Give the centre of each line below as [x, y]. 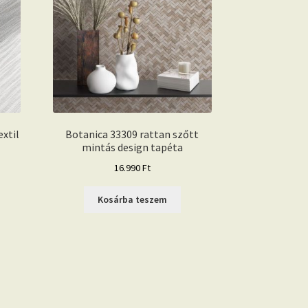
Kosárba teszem [132, 200]
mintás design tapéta [132, 147]
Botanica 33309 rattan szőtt [132, 134]
